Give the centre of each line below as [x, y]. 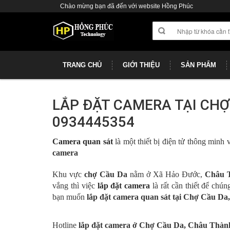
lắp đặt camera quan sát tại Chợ [144, 197]
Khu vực [69, 174]
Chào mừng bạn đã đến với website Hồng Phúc [127, 6]
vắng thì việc [75, 185]
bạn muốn [70, 197]
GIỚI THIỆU [141, 65]
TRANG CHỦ [82, 65]
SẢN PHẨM [198, 65]
